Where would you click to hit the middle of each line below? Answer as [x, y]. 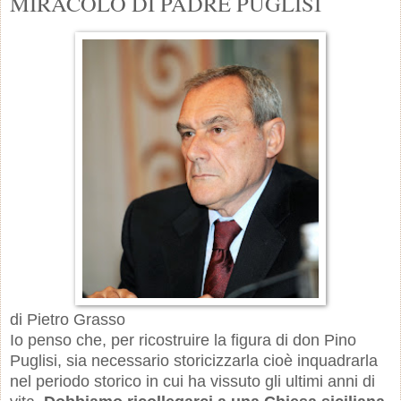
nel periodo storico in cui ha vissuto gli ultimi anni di [192, 381]
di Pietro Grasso [68, 319]
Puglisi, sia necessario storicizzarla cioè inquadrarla [194, 360]
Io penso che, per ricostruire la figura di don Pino [183, 340]
